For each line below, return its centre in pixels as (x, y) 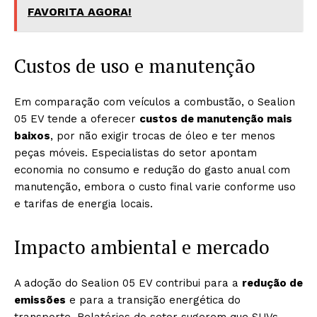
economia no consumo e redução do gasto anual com (152, 170)
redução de (272, 283)
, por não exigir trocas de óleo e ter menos (163, 136)
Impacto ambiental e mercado (142, 247)
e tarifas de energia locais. (83, 204)
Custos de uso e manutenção (135, 66)
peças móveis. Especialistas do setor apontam (136, 153)
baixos (32, 136)
